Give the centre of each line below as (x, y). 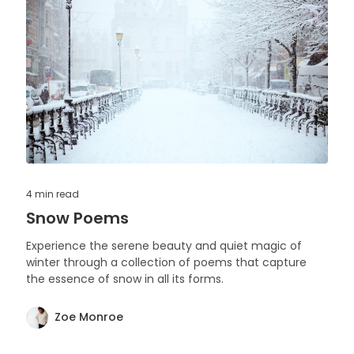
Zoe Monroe (89, 317)
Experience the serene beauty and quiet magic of (164, 245)
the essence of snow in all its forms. (125, 279)
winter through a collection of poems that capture (166, 262)
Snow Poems (77, 218)
